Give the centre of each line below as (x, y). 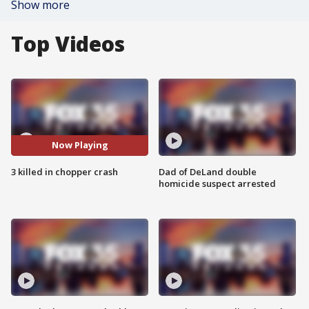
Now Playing (80, 145)
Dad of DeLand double (208, 171)
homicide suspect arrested (217, 183)
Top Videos (68, 44)
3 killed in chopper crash (64, 171)
